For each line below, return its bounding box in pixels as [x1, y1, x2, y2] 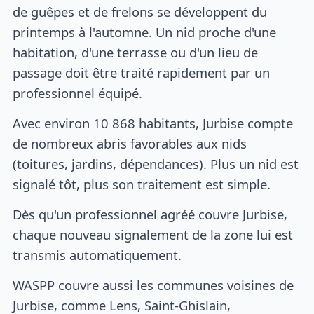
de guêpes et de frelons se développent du [13, 3, 268, 21]
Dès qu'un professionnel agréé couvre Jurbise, [13, 205, 288, 223]
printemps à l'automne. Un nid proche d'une [13, 23, 277, 41]
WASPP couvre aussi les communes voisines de [13, 275, 294, 294]
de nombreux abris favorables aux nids [13, 135, 247, 153]
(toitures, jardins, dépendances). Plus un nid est [13, 155, 299, 173]
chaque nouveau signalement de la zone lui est [13, 225, 294, 243]
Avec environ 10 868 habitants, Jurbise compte [13, 114, 294, 132]
